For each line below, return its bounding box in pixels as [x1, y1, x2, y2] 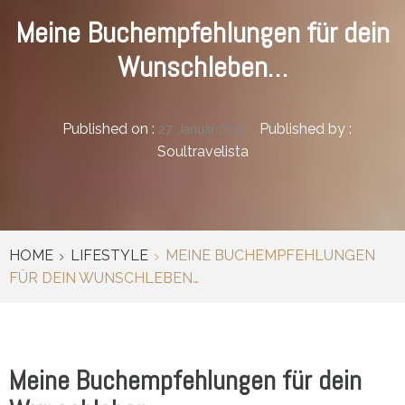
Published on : [62, 119, 158, 137]
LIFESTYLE [71, 246, 148, 264]
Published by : [256, 119, 352, 137]
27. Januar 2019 [158, 121, 247, 137]
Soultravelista [156, 142, 249, 160]
